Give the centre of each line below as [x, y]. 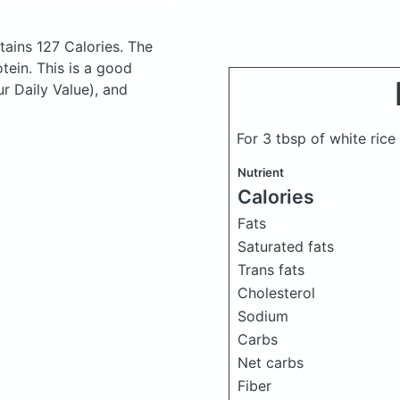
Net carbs [271, 362]
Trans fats [271, 269]
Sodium [263, 316]
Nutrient [261, 172]
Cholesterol [276, 292]
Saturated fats [286, 246]
